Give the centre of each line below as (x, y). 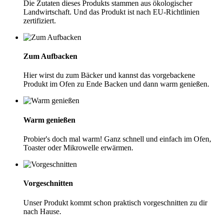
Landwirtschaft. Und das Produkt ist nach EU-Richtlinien (111, 12)
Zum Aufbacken (50, 56)
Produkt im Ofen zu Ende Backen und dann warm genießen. (116, 84)
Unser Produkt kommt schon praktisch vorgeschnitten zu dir (115, 202)
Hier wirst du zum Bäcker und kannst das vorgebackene (109, 75)
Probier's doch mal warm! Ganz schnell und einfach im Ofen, (117, 139)
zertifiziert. (40, 20)
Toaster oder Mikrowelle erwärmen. (78, 148)
